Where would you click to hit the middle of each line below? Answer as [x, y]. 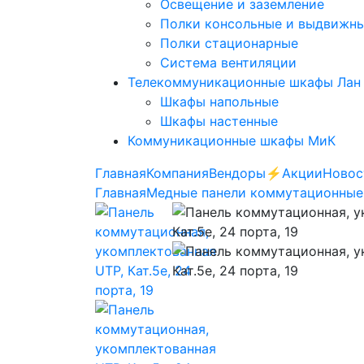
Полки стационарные [229, 43]
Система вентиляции [228, 62]
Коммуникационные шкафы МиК [232, 140]
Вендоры [237, 173]
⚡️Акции [294, 173]
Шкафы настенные [219, 121]
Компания [178, 173]
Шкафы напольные [219, 101]
